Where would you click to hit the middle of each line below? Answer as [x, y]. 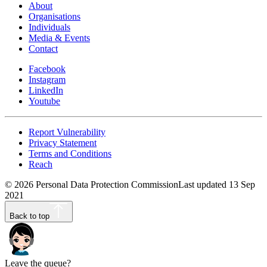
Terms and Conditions [70, 153]
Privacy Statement [63, 143]
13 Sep [242, 184]
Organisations [55, 16]
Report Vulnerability [67, 132]
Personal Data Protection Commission [106, 184]
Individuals [49, 27]
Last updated [204, 184]
